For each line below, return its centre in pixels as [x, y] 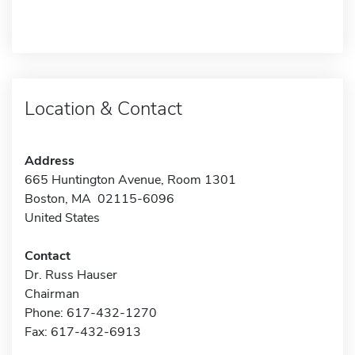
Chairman [52, 294]
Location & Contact [103, 108]
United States [62, 218]
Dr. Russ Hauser [71, 275]
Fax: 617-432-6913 [83, 332]
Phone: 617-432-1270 [91, 313]
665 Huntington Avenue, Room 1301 [130, 179]
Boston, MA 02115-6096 [99, 198]
